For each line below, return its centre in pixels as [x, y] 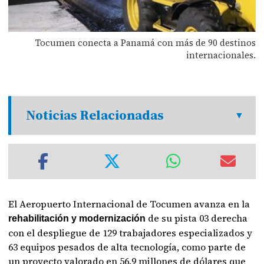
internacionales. [221, 55]
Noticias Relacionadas [95, 115]
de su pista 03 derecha [198, 218]
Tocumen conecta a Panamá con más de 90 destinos [145, 42]
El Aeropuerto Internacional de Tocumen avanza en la [129, 204]
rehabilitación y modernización [78, 218]
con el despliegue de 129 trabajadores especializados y [131, 233]
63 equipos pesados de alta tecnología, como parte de [127, 247]
